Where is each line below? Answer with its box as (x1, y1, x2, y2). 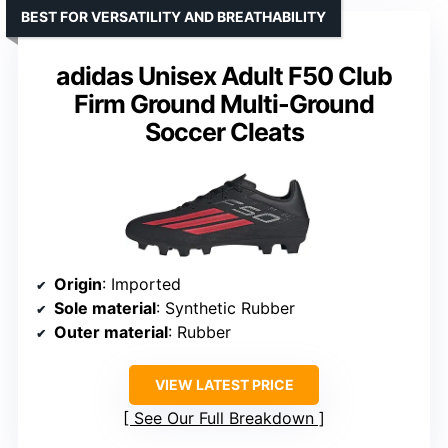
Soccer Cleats (144, 117, 304, 148)
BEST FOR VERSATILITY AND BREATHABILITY (21, 8, 326, 26)
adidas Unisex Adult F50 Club (56, 61, 392, 92)
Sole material (54, 297, 156, 318)
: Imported (102, 273, 181, 294)
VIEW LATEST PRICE (154, 375, 294, 393)
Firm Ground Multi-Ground (74, 89, 374, 120)
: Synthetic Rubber (156, 297, 295, 318)
